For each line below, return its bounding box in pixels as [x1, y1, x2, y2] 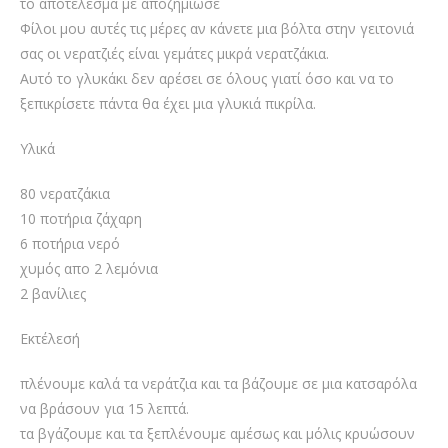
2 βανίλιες [20, 284, 86, 304]
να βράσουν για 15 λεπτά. [20, 399, 189, 419]
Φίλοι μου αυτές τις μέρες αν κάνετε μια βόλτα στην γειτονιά [20, 19, 414, 39]
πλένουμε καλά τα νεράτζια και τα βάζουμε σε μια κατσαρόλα [20, 374, 417, 394]
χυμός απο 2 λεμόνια [20, 259, 158, 279]
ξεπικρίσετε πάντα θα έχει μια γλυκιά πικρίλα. [20, 94, 316, 114]
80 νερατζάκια [20, 184, 110, 204]
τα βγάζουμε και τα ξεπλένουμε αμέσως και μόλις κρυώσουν [20, 424, 415, 444]
